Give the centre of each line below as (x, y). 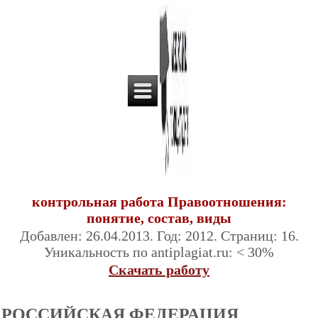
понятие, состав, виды (159, 218)
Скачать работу (159, 270)
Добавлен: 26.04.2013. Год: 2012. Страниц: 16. (159, 236)
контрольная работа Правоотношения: (159, 202)
